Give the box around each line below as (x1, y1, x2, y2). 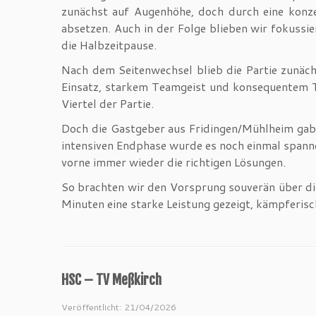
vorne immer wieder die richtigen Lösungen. (61, 153, 286, 170)
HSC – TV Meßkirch (61, 271, 162, 288)
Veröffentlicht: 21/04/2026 (61, 300, 176, 314)
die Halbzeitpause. (61, 36, 157, 53)
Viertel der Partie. (61, 95, 154, 111)
